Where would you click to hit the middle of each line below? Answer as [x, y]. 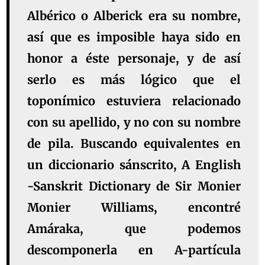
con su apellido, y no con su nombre [134, 122]
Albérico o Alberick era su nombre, [134, 16]
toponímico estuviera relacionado [134, 101]
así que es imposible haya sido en [134, 37]
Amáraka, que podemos [134, 229]
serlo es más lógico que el [134, 80]
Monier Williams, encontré [134, 208]
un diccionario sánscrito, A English [134, 165]
